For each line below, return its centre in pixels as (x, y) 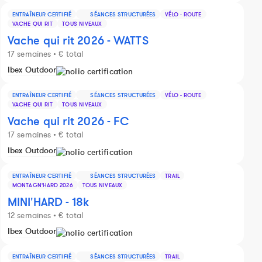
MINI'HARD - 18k (49, 202)
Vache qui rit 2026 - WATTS (78, 41)
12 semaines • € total (46, 216)
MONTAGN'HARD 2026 (43, 185)
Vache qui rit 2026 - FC (69, 121)
